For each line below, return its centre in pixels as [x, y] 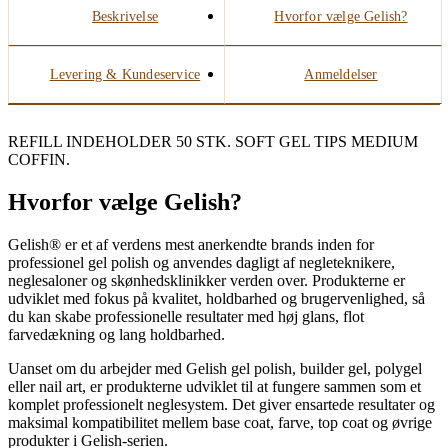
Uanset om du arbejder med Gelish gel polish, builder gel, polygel [215, 369]
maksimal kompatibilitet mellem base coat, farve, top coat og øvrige [220, 423]
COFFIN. [39, 160]
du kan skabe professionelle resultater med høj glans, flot [186, 317]
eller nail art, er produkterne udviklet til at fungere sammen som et [214, 387]
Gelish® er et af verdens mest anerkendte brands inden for [191, 245]
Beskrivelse [125, 17]
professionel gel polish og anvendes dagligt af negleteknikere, [201, 263]
